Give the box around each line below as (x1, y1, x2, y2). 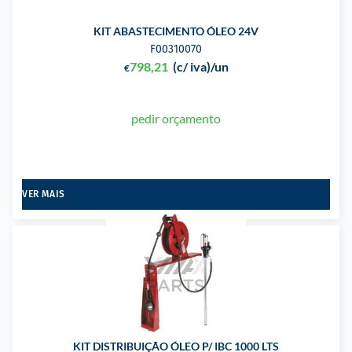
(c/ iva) (172, 58, 211, 74)
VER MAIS (22, 188, 65, 200)
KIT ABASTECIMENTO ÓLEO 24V (93, 24, 258, 38)
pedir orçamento (130, 110, 221, 126)
